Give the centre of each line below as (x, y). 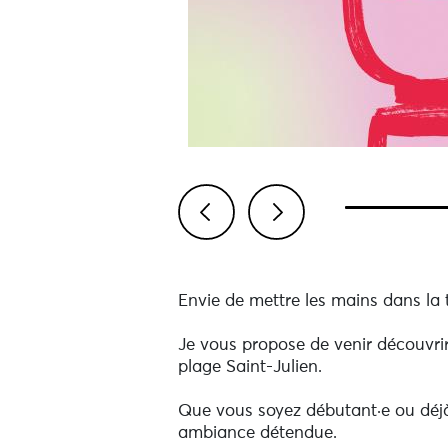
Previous (235, 260)
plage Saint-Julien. (249, 367)
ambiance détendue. (257, 433)
